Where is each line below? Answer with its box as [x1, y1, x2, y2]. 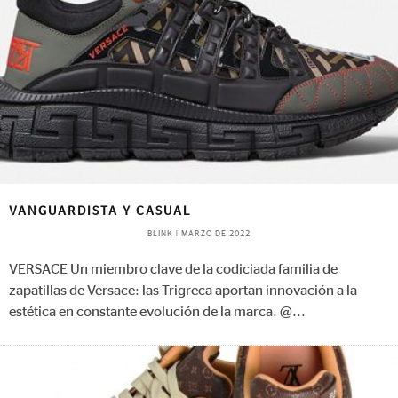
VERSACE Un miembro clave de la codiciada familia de [9, 262, 338, 277]
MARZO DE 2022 [181, 230, 251, 239]
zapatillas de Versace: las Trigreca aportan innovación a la [9, 283, 357, 298]
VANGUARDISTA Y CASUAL [9, 205, 192, 219]
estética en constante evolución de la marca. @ [9, 305, 292, 320]
